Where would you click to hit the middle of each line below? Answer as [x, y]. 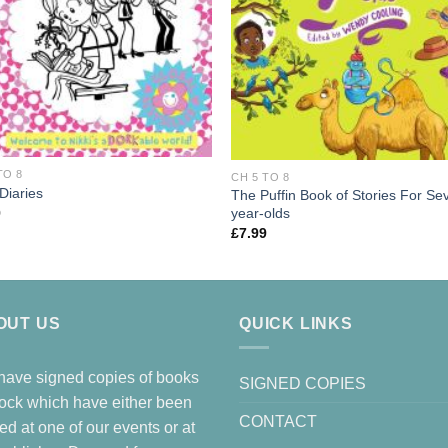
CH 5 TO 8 [260, 176]
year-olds [261, 212]
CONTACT [278, 422]
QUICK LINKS [296, 323]
